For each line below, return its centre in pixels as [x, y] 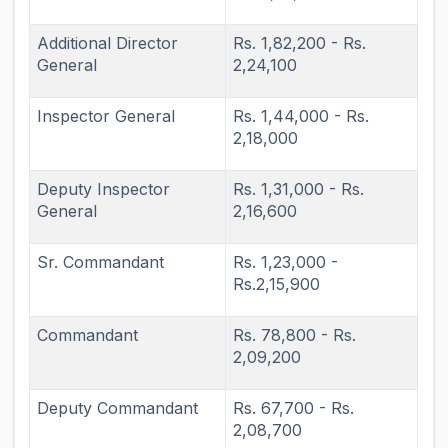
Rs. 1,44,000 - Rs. [301, 115]
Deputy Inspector [104, 188]
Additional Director [108, 42]
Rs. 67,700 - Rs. [294, 407]
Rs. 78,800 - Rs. [295, 334]
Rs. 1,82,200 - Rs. [300, 42]
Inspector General [106, 115]
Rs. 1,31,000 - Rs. [299, 188]
